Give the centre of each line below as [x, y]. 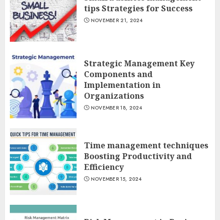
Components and [118, 74]
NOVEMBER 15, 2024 [116, 179]
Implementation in [122, 85]
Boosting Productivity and [138, 156]
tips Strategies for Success [138, 8]
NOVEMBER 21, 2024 [117, 20]
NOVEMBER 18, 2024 [116, 108]
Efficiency [104, 167]
